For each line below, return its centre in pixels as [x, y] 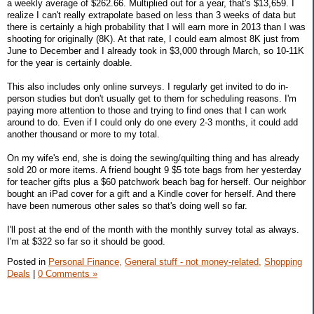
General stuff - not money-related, [193, 262]
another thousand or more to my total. [83, 134]
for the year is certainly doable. [70, 62]
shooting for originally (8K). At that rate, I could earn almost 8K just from [153, 39]
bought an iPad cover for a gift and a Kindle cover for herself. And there [151, 193]
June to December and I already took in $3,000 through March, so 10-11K [156, 50]
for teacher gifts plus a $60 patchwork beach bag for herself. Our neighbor [156, 182]
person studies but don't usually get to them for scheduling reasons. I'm [152, 98]
